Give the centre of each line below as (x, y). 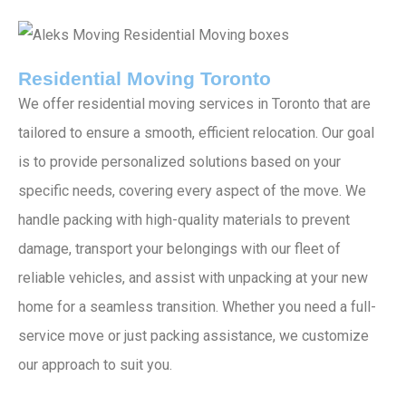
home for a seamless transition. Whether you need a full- (197, 306)
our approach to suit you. (95, 364)
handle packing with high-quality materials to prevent (184, 219)
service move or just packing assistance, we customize (193, 335)
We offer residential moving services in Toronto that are (194, 103)
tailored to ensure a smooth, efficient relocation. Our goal (196, 132)
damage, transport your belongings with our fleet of (179, 248)
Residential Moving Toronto (145, 78)
